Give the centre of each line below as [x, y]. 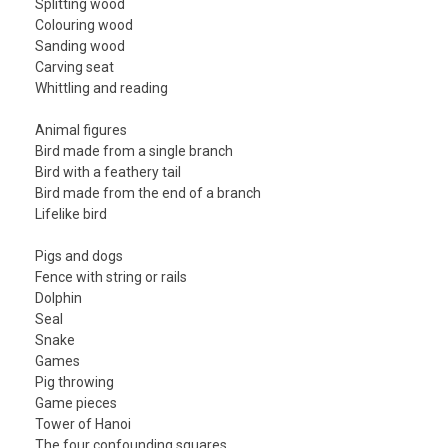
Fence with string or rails [111, 277]
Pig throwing [74, 382]
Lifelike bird [71, 214]
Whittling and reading [101, 88]
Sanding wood [80, 46]
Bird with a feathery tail [108, 172]
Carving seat [74, 67]
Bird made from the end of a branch [148, 193]
